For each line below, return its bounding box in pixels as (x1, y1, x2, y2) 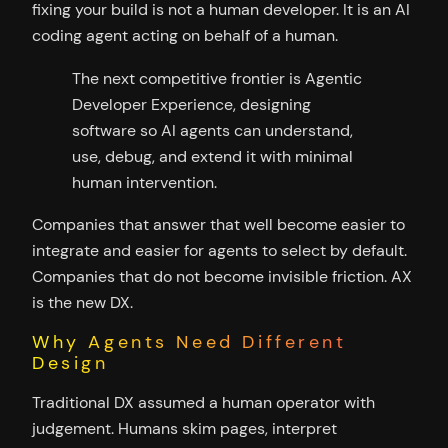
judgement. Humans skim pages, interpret (32, 418, 337, 440)
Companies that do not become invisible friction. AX (32, 265, 412, 287)
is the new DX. (32, 291, 133, 313)
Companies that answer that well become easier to (32, 213, 405, 235)
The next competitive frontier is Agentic (72, 67, 362, 89)
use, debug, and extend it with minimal (72, 145, 353, 167)
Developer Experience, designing (72, 93, 311, 115)
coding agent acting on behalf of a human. (32, 25, 338, 47)
